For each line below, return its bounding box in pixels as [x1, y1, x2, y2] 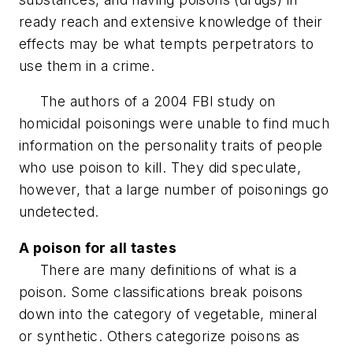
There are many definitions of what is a [19, 261, 297, 278]
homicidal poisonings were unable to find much [19, 115, 329, 132]
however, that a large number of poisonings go [19, 181, 329, 199]
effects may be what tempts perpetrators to [19, 35, 314, 52]
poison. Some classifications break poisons [19, 283, 303, 300]
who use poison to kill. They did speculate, [19, 159, 302, 176]
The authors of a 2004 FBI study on [19, 93, 276, 110]
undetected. [19, 203, 99, 221]
